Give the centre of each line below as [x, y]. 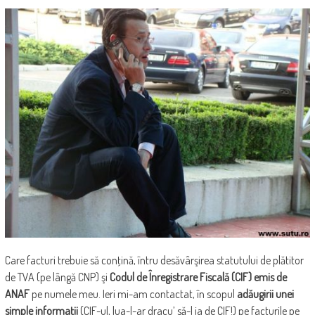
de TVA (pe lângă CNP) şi [57, 277]
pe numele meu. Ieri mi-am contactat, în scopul [133, 294]
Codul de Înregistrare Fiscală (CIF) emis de [198, 277]
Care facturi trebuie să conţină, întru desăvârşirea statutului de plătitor [154, 261]
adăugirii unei [265, 294]
